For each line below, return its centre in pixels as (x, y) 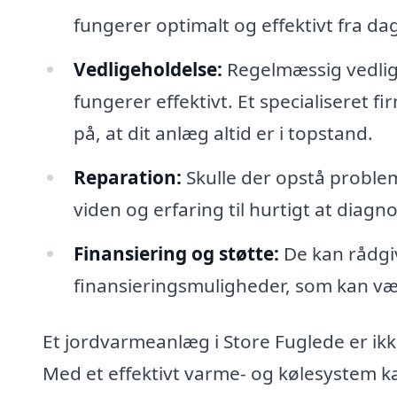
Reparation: (127, 177)
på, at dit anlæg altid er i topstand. (223, 132)
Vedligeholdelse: (148, 69)
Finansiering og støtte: (176, 253)
